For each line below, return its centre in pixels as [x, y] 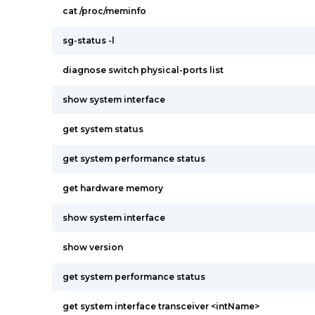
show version [93, 247]
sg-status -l [89, 40]
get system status [103, 129]
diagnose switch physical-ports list [143, 70]
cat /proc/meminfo [104, 11]
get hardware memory [113, 188]
